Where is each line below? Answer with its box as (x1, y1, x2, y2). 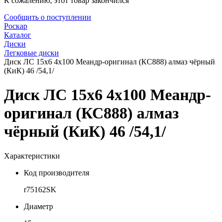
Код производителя (24, 168, 89, 177)
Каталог (4, 31, 31, 39)
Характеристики (4, 151, 60, 160)
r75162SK (24, 185, 56, 194)
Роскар (4, 22, 27, 30)
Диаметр (24, 202, 53, 211)
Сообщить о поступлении (4, 13, 91, 21)
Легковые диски (4, 49, 59, 57)
